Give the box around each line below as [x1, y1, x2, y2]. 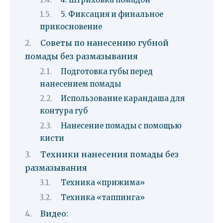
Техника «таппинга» [60, 193, 145, 202]
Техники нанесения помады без [40, 149, 179, 159]
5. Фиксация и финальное [60, 9, 163, 19]
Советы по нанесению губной [40, 38, 169, 48]
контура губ [40, 107, 88, 116]
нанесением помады [40, 79, 121, 89]
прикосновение [40, 22, 102, 31]
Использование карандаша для [60, 94, 185, 104]
